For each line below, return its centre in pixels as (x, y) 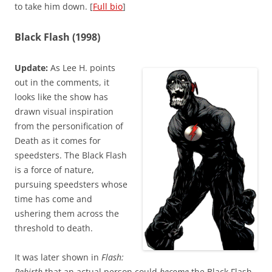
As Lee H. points (82, 68)
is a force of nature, (54, 170)
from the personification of (69, 126)
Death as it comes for (58, 141)
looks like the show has (61, 97)
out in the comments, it (62, 83)
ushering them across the (67, 214)
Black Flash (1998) (57, 37)
